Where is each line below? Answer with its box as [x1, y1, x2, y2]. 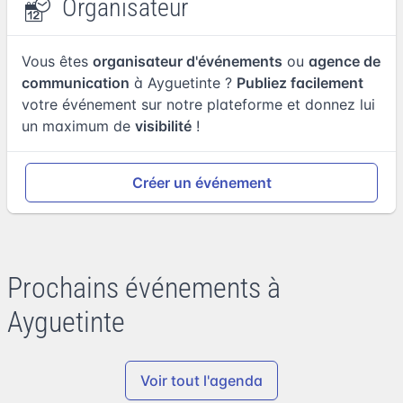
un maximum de [22, 117, 135, 135]
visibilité [135, 117, 192, 135]
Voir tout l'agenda [140, 372, 263, 390]
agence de [309, 52, 381, 70]
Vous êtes [22, 52, 93, 70]
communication [22, 74, 130, 92]
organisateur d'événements [93, 52, 282, 70]
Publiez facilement [237, 74, 363, 92]
